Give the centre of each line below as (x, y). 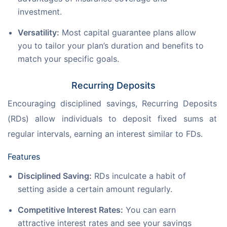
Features (24, 157)
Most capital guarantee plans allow (128, 33)
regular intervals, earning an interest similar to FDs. (105, 134)
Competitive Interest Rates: (70, 210)
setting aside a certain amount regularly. (95, 189)
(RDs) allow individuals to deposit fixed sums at (113, 119)
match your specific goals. (68, 59)
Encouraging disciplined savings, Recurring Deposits (113, 104)
